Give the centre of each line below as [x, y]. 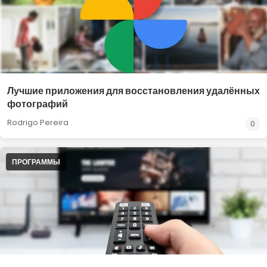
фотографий [38, 104]
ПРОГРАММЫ [36, 162]
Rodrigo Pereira [38, 122]
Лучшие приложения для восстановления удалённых [133, 91]
